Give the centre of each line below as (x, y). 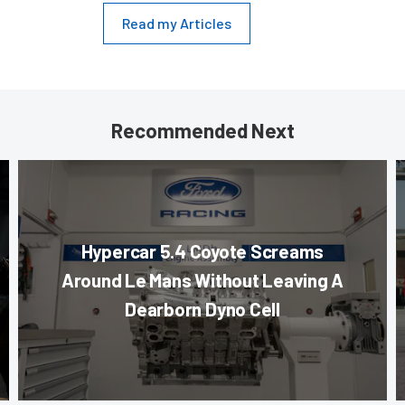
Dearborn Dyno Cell (202, 309)
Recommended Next (202, 131)
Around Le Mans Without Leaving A (202, 280)
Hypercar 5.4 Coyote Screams (202, 251)
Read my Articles (177, 24)
